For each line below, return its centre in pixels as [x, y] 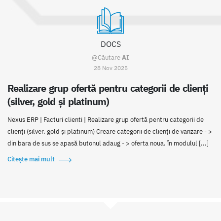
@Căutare [107, 58]
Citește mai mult [31, 159]
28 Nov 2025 [110, 68]
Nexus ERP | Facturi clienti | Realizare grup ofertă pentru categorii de [106, 120]
